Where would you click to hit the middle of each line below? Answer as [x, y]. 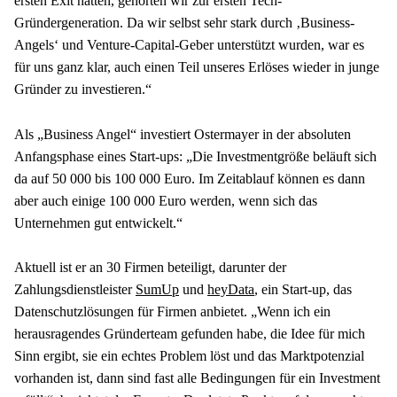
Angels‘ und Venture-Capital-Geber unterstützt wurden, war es [189, 45]
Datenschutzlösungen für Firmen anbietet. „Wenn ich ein [172, 312]
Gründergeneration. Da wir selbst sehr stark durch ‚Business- [184, 23]
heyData [231, 290]
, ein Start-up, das [303, 290]
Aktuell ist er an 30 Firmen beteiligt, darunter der [150, 268]
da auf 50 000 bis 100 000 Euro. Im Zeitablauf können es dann [190, 178]
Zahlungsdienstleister [75, 290]
